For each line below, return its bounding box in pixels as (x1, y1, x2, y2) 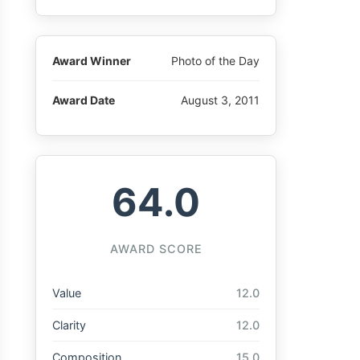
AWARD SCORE (109, 242, 202, 256)
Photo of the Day (171, 54, 260, 67)
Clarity (52, 318, 86, 333)
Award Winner (52, 54, 131, 67)
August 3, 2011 (181, 92, 260, 107)
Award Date (52, 92, 115, 107)
